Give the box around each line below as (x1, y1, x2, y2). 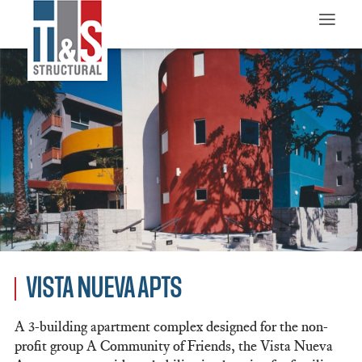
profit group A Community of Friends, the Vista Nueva (14, 337, 333, 356)
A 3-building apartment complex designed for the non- (14, 318, 328, 336)
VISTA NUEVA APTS (25, 276, 182, 301)
